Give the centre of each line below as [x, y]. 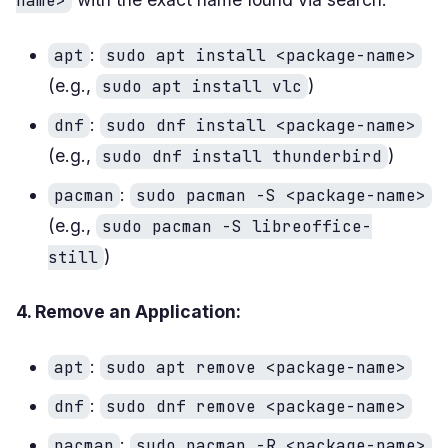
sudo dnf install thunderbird [242, 156]
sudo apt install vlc [202, 86]
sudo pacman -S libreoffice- [237, 226]
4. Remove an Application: [128, 311]
